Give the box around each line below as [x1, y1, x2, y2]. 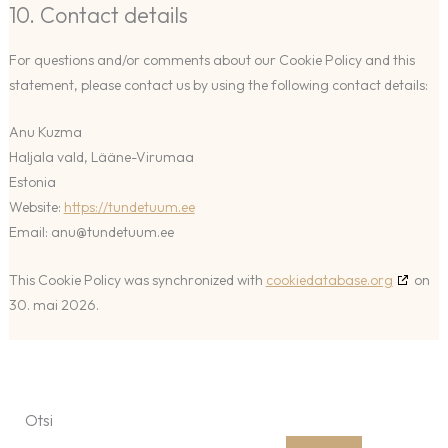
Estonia [8, 173, 56, 192]
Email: [8, 223, 51, 242]
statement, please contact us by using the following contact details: [8, 76, 428, 95]
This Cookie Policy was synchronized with [8, 270, 266, 289]
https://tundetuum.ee [63, 198, 195, 217]
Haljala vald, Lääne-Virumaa [8, 148, 194, 167]
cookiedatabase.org [265, 270, 393, 289]
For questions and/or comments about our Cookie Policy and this [8, 51, 415, 70]
